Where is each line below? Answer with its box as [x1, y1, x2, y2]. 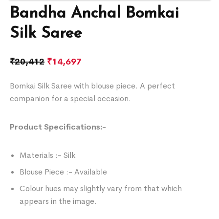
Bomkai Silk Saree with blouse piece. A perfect [10, 80, 175, 91]
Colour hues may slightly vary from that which [20, 183, 182, 194]
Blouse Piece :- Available [20, 166, 108, 177]
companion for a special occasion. [10, 93, 131, 104]
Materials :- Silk [20, 150, 76, 160]
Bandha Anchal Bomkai [10, 5, 179, 22]
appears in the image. [20, 196, 97, 206]
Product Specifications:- [10, 121, 107, 132]
